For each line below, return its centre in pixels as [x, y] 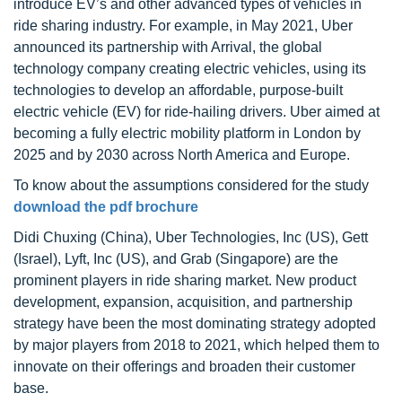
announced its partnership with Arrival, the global [168, 47]
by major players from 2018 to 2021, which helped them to [197, 345]
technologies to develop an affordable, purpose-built [178, 90]
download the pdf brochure [106, 207]
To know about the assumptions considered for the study [191, 185]
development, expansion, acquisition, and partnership [183, 302]
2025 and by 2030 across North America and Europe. [182, 155]
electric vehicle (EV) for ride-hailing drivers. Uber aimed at [197, 112]
